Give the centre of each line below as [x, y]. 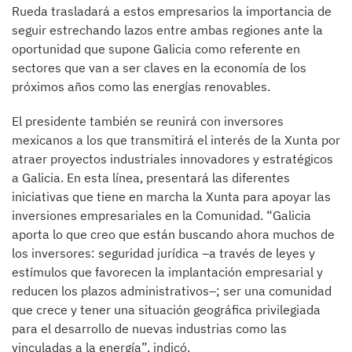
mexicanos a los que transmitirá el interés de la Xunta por [176, 140]
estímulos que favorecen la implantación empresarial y [167, 272]
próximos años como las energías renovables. [143, 86]
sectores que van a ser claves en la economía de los [159, 68]
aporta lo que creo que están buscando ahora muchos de [173, 234]
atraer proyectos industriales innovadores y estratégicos [172, 159]
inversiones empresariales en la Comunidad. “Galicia [161, 215]
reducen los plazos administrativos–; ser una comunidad [172, 291]
